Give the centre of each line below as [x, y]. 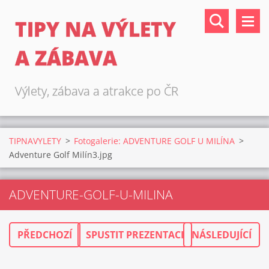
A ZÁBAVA [66, 58]
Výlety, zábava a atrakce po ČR [97, 91]
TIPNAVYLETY [35, 141]
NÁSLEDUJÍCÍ [222, 235]
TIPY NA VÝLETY [95, 29]
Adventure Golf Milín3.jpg [61, 155]
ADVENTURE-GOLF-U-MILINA [91, 195]
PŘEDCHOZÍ [45, 235]
